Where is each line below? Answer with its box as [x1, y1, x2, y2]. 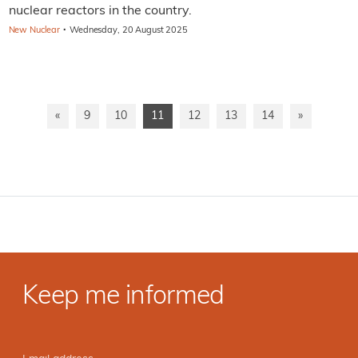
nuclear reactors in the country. [8, 4, 192, 18]
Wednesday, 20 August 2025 [70, 26, 188, 35]
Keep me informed [22, 284, 225, 311]
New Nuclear [8, 26, 61, 35]
